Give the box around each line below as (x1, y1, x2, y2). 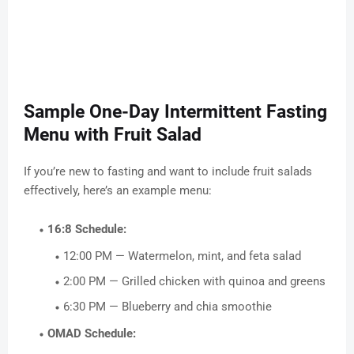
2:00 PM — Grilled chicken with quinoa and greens (63, 274, 326, 289)
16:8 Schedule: (47, 222, 126, 237)
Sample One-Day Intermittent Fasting (24, 101, 327, 123)
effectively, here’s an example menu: (24, 183, 212, 198)
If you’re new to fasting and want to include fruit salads (24, 164, 312, 179)
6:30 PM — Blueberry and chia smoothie (63, 299, 272, 314)
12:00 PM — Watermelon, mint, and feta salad (63, 249, 301, 264)
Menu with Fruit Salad (24, 124, 201, 146)
